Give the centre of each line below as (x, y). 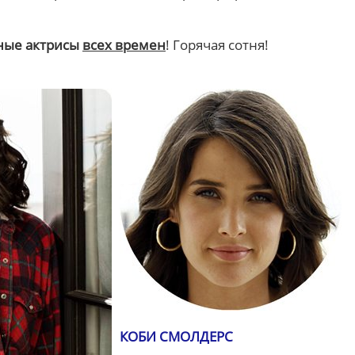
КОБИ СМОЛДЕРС (176, 336)
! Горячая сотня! (217, 45)
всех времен (124, 45)
